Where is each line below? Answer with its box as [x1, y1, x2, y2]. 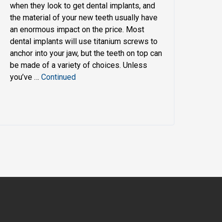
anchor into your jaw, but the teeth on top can [9, 48, 162, 58]
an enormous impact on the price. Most [9, 24, 144, 34]
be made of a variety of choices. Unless [9, 60, 147, 70]
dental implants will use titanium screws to [9, 36, 158, 46]
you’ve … [9, 72, 41, 82]
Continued [41, 72, 76, 82]
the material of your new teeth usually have [9, 12, 158, 22]
